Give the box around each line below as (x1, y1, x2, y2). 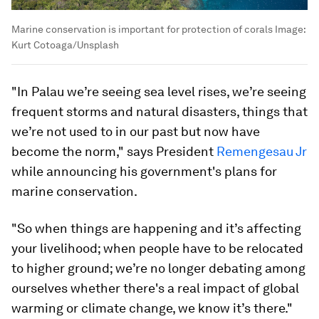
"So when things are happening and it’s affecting (11, 220, 301, 236)
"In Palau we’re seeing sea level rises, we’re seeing (11, 83, 306, 99)
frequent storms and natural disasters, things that (11, 103, 308, 119)
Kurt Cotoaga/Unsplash (11, 38, 119, 51)
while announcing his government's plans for (11, 163, 277, 179)
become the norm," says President (11, 143, 216, 159)
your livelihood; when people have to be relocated (11, 240, 303, 256)
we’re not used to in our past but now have (11, 123, 260, 139)
